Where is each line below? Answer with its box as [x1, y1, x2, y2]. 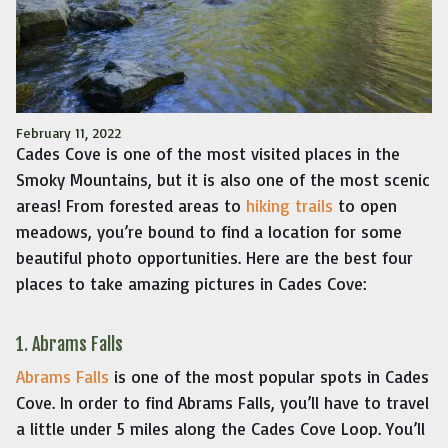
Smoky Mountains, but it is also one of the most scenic [16, 168, 430, 190]
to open [333, 194, 397, 216]
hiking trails [246, 194, 333, 216]
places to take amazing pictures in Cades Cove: [16, 272, 367, 294]
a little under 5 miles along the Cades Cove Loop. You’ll [16, 417, 425, 439]
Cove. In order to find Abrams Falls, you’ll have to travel [16, 391, 429, 413]
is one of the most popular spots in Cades [109, 365, 429, 387]
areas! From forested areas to [16, 194, 246, 216]
